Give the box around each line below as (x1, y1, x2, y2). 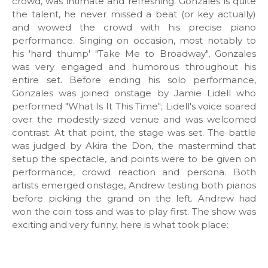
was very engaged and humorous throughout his (12, 61, 256, 72)
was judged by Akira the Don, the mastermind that (12, 140, 256, 151)
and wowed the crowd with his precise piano (12, 22, 256, 33)
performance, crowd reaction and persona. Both (12, 166, 256, 178)
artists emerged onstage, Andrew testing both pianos (12, 179, 256, 191)
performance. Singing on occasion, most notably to (12, 35, 256, 46)
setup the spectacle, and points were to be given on (12, 153, 256, 165)
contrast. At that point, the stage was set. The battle (12, 127, 256, 138)
